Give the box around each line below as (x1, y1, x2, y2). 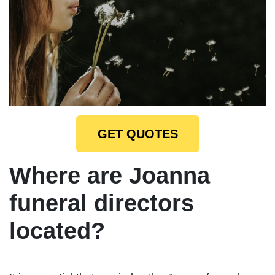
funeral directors (9, 190, 194, 216)
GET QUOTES (97, 126, 178, 141)
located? (9, 217, 105, 244)
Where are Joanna (9, 162, 210, 188)
